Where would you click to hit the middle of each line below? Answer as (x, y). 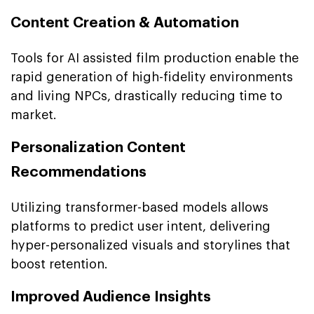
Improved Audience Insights (111, 296)
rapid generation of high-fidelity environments (152, 77)
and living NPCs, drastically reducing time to (146, 96)
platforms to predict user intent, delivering (141, 226)
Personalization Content (98, 147)
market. (34, 115)
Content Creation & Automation (125, 22)
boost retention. (59, 264)
